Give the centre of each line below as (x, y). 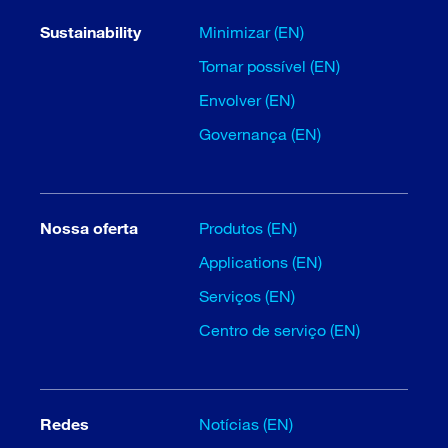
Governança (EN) (260, 133)
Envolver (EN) (247, 99)
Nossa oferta (89, 227)
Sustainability (90, 31)
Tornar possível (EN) (270, 65)
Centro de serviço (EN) (280, 329)
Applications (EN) (261, 261)
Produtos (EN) (248, 227)
